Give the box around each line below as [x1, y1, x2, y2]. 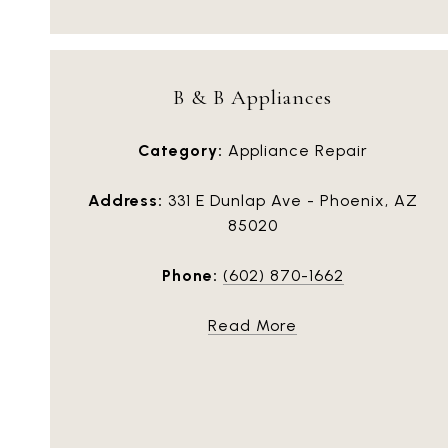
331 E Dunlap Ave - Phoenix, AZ [162, 190, 418, 210]
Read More [208, 315, 297, 335]
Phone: [161, 265, 218, 285]
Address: [87, 190, 163, 210]
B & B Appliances [173, 84, 332, 110]
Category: [137, 140, 223, 160]
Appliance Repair [222, 140, 368, 160]
